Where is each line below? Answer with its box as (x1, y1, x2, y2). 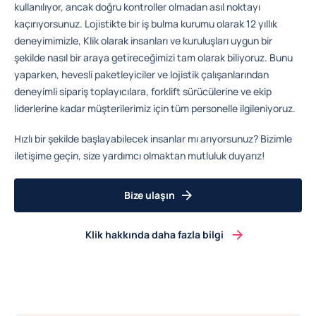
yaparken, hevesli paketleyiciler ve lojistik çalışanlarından (14, 68, 269, 82)
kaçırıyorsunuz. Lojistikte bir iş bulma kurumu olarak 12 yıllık (14, 17, 277, 31)
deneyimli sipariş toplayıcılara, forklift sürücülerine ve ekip (14, 85, 272, 99)
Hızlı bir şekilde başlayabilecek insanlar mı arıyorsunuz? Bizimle (14, 132, 292, 146)
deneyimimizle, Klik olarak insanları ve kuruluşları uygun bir (14, 34, 272, 48)
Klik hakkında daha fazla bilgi (85, 227, 224, 241)
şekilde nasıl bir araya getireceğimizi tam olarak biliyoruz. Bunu (14, 51, 293, 65)
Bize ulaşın (124, 188, 175, 202)
